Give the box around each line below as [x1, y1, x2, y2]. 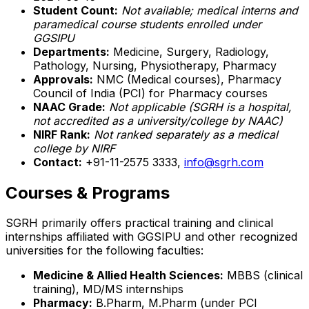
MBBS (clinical [223, 268, 303, 283]
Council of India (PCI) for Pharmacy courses [33, 86, 268, 100]
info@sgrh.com [184, 154, 263, 169]
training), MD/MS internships [33, 282, 183, 297]
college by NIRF [33, 141, 115, 155]
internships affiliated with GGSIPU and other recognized [6, 230, 297, 244]
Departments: [33, 44, 110, 59]
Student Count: [33, 3, 118, 17]
